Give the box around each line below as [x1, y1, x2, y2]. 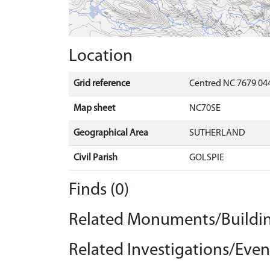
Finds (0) [69, 181, 129, 199]
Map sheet [74, 104, 115, 113]
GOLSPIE [189, 153, 224, 163]
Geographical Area [74, 128, 148, 138]
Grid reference [74, 79, 130, 89]
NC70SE [189, 104, 221, 113]
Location [69, 48, 133, 65]
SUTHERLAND [189, 128, 245, 138]
